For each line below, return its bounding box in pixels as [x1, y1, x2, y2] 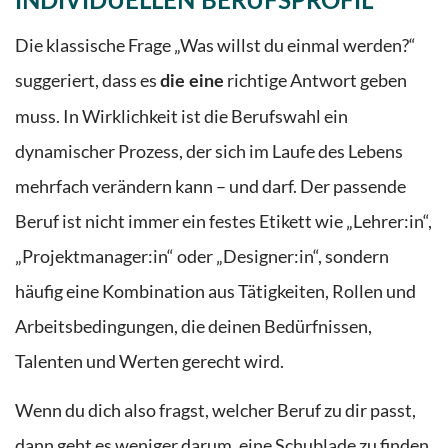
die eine [160, 72, 224, 90]
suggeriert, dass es [15, 69, 160, 91]
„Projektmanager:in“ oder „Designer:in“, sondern [15, 245, 389, 267]
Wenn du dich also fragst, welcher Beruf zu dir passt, [15, 400, 416, 422]
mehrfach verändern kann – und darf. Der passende [15, 175, 406, 197]
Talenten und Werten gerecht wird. [15, 350, 284, 372]
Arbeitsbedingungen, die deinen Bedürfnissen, [15, 315, 372, 337]
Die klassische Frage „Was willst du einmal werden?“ [15, 34, 416, 56]
